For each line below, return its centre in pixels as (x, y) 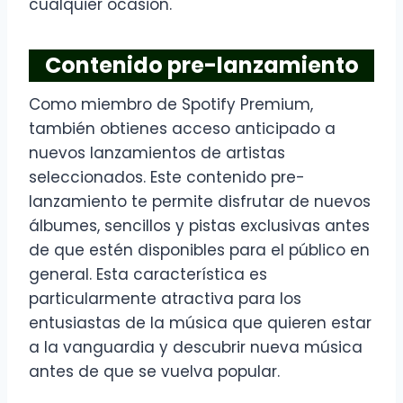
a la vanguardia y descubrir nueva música (196, 348)
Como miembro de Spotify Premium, (171, 105)
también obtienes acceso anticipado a (182, 129)
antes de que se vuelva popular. (154, 372)
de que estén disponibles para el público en (199, 251)
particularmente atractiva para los (165, 299)
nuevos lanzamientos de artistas (157, 153)
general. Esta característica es (148, 275)
